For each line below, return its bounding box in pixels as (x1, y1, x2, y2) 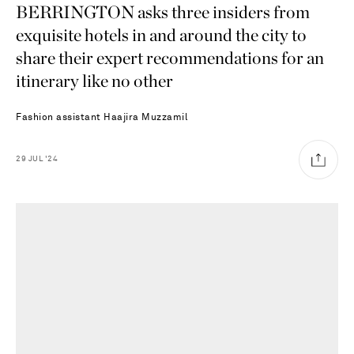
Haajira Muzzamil (104, 112, 187, 122)
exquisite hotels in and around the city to (16, 24, 307, 45)
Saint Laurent (83, 329, 161, 348)
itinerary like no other (16, 70, 173, 91)
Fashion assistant (16, 112, 104, 122)
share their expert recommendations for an (16, 47, 324, 68)
